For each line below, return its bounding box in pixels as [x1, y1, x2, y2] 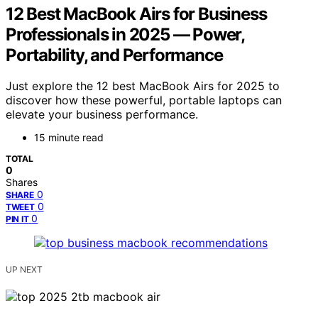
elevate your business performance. [6, 107, 198, 122]
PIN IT [6, 214, 29, 225]
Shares [6, 176, 38, 189]
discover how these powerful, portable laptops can [6, 93, 282, 108]
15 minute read [34, 131, 104, 144]
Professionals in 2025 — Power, [6, 23, 244, 45]
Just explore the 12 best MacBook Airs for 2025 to [6, 79, 280, 94]
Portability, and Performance [6, 44, 223, 65]
